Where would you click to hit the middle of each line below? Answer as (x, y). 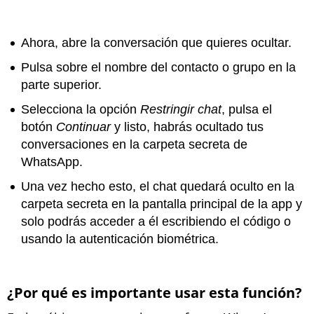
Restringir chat (181, 109)
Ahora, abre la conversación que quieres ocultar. (156, 43)
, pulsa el (247, 109)
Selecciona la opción (81, 109)
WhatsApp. (52, 162)
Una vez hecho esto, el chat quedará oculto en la (158, 186)
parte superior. (61, 85)
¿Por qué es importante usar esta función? (155, 293)
